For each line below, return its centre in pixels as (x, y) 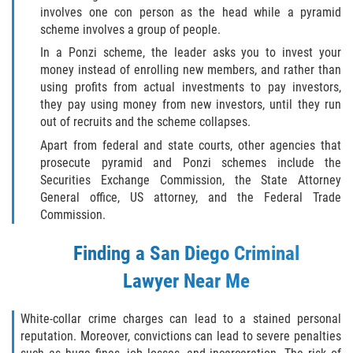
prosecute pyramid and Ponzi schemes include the (191, 163)
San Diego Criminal (225, 254)
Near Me (214, 281)
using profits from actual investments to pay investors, (191, 87)
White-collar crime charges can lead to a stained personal (181, 319)
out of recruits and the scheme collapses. (146, 122)
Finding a (111, 254)
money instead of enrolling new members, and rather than (191, 70)
